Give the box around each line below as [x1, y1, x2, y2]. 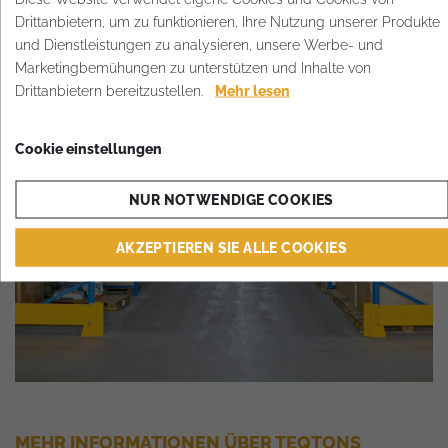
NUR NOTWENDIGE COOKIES [129, 191, 334, 207]
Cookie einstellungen [15, 140, 162, 156]
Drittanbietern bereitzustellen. [15, 82, 215, 98]
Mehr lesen [215, 82, 290, 98]
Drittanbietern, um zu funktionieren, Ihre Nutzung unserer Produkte [15, 13, 440, 29]
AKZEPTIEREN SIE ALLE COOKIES [115, 239, 348, 255]
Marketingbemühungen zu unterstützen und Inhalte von [15, 59, 371, 75]
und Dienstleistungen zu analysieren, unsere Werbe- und [15, 36, 383, 52]
